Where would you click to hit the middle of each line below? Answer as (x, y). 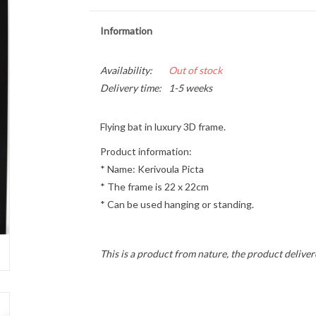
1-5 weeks (190, 88)
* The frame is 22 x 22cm (154, 187)
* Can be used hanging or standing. (177, 204)
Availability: (126, 70)
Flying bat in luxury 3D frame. (164, 127)
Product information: (146, 151)
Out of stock (195, 70)
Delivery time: (130, 88)
